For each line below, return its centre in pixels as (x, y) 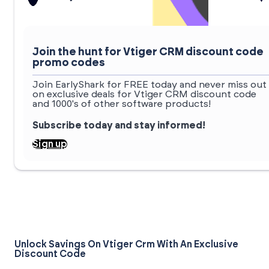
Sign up (50, 144)
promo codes (69, 63)
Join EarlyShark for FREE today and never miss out (150, 85)
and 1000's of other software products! (122, 104)
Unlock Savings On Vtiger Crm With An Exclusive (126, 245)
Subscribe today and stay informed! (119, 126)
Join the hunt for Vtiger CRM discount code (148, 53)
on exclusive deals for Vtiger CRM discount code (144, 95)
